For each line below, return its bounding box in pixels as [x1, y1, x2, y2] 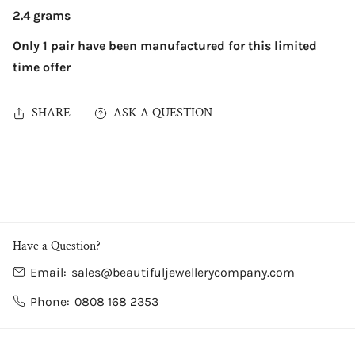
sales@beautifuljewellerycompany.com [71, 264, 295, 280]
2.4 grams [12, 8, 71, 24]
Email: [29, 264, 67, 280]
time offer [12, 59, 71, 75]
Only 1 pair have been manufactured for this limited [12, 38, 317, 54]
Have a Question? [12, 237, 101, 254]
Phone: [29, 293, 70, 309]
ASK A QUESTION [113, 105, 212, 122]
